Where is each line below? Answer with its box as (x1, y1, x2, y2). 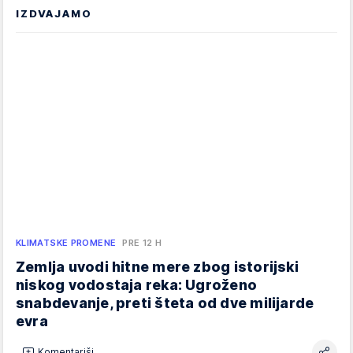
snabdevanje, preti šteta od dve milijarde (16, 294, 314, 311)
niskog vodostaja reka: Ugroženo (16, 276, 258, 293)
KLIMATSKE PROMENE (16, 236, 117, 248)
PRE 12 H (122, 236, 162, 248)
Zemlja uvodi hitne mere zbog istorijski (16, 258, 299, 275)
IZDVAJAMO (16, 7, 92, 20)
